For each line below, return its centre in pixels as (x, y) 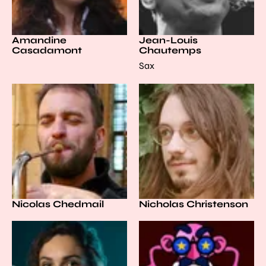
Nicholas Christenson (194, 204)
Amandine (39, 40)
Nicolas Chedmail (58, 204)
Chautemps (170, 50)
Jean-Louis (168, 40)
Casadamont (47, 50)
